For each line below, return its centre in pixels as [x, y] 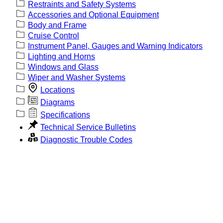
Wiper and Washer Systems [77, 77]
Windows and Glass [63, 67]
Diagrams [57, 102]
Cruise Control [54, 35]
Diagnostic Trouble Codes [86, 139]
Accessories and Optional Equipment [93, 14]
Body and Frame [57, 25]
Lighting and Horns [61, 56]
